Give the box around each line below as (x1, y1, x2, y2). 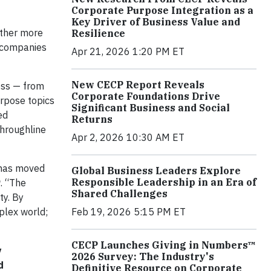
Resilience (71, 27, 125, 39)
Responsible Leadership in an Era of (71, 175, 256, 188)
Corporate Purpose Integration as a (71, 4, 253, 16)
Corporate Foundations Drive (71, 90, 220, 102)
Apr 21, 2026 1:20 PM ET (71, 45, 184, 57)
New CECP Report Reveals (71, 78, 204, 91)
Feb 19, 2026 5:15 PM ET (71, 205, 186, 218)
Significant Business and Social (71, 101, 230, 114)
